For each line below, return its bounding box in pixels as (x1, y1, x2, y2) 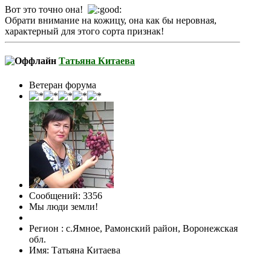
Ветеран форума (29, 79, 96, 90)
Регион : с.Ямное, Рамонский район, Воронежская (29, 223, 238, 233)
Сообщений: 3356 (29, 190, 102, 201)
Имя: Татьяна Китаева (29, 244, 120, 255)
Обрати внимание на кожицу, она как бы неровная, (5, 15, 217, 26)
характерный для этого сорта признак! (5, 26, 164, 37)
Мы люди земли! (29, 201, 98, 212)
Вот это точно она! (5, 4, 88, 15)
